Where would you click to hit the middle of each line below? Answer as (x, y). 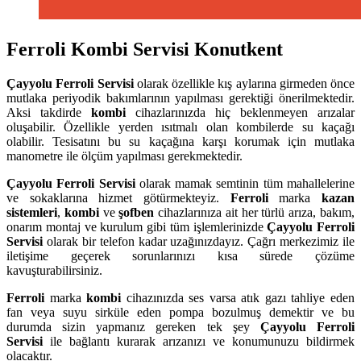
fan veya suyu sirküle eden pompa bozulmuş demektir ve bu (180, 312)
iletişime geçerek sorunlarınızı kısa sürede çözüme (180, 255)
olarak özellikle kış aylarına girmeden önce (245, 83)
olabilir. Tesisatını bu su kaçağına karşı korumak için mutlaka (180, 141)
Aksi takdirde (49, 112)
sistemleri (32, 212)
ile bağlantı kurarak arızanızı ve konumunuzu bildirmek (202, 341)
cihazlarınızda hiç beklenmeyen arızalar (240, 112)
